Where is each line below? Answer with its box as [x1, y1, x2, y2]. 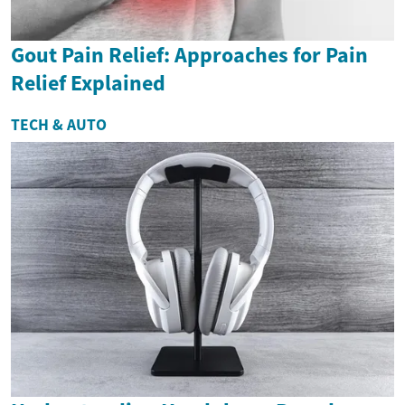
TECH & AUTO [11, 114, 107, 135]
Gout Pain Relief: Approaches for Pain [11, 40, 368, 69]
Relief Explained [11, 68, 165, 97]
